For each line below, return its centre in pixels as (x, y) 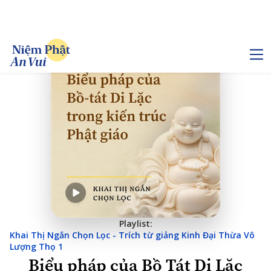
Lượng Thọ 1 (36, 247)
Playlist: (135, 224)
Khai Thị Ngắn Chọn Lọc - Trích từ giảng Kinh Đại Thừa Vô (132, 235)
